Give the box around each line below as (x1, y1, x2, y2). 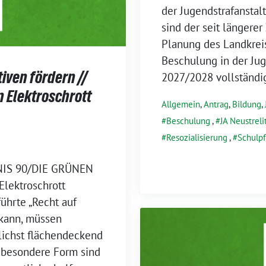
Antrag (204, 98, 229, 110)
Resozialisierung (166, 131, 227, 143)
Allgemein (161, 98, 200, 110)
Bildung (232, 98, 261, 110)
